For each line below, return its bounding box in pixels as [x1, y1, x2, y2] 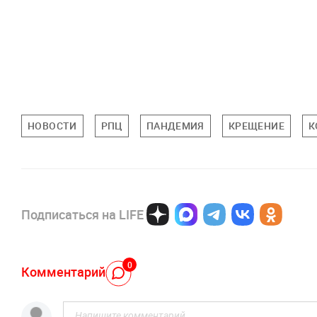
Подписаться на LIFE [21, 205, 144, 223]
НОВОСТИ [28, 118, 77, 132]
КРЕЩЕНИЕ [228, 118, 284, 132]
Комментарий [21, 263, 105, 281]
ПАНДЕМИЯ [146, 118, 204, 132]
